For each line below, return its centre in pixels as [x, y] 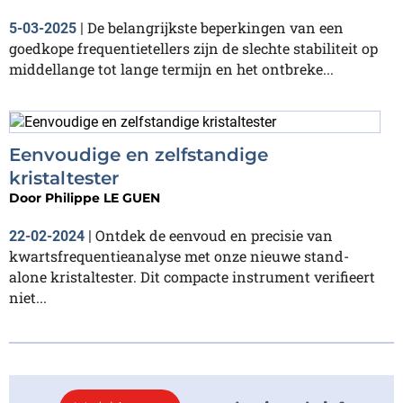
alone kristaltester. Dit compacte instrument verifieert [192, 276]
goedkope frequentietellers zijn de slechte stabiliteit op [193, 48]
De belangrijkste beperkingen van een [215, 27]
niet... [28, 297]
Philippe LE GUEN [103, 197]
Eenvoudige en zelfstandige [139, 154]
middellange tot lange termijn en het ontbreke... [171, 68]
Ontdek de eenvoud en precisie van [214, 235]
